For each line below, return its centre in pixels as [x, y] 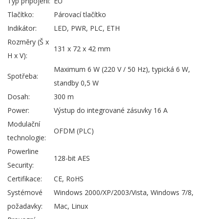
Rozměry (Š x [28, 42]
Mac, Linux [71, 206]
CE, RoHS [69, 179]
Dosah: [19, 97]
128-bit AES [72, 158]
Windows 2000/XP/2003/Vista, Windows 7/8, [124, 193]
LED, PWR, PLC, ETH [87, 28]
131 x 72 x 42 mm [82, 49]
